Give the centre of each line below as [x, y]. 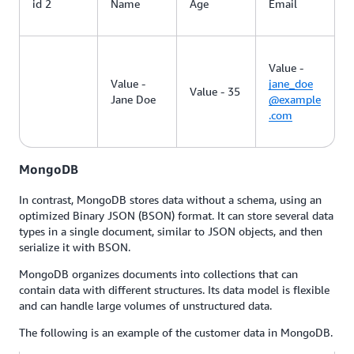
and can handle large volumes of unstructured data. [145, 305]
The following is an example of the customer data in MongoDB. [176, 332]
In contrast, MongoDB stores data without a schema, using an [170, 199]
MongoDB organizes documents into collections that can [158, 273]
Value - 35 [215, 91]
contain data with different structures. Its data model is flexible [174, 289]
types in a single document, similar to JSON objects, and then [171, 231]
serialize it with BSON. [75, 247]
